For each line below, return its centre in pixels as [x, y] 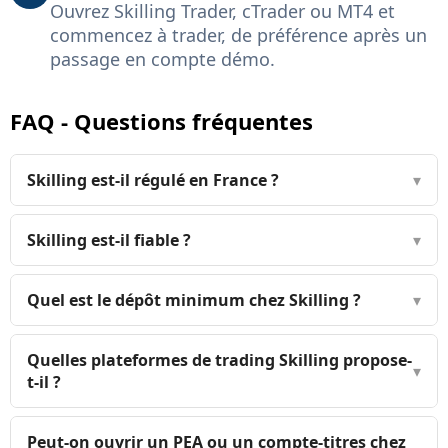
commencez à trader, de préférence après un [238, 34]
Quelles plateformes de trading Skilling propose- [219, 360]
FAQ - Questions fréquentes [161, 120]
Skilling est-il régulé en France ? [153, 180]
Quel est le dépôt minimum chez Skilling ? [194, 300]
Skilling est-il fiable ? [109, 240]
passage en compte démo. [162, 58]
